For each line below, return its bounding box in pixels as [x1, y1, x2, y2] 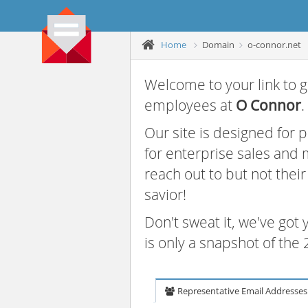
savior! [144, 185, 186, 204]
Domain [202, 38, 234, 51]
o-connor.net [247, 38, 301, 51]
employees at [144, 96, 236, 115]
